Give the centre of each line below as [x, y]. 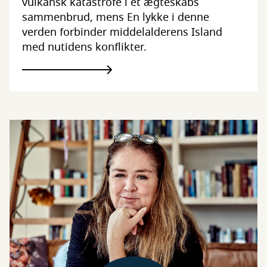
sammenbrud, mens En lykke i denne [115, 17]
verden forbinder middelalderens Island [122, 32]
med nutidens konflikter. [84, 47]
